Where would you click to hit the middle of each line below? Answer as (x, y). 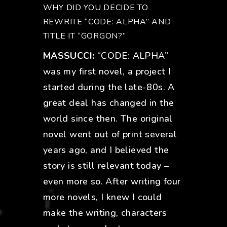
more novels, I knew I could (102, 197)
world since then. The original (108, 119)
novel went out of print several (110, 135)
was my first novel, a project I (107, 72)
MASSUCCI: (69, 56)
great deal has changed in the (108, 103)
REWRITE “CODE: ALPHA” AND (107, 22)
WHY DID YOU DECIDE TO (96, 8)
